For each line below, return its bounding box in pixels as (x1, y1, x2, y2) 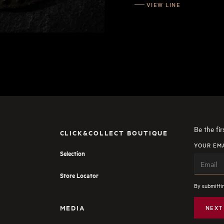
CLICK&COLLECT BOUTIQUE (59, 128, 168, 138)
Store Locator (59, 170, 98, 180)
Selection (59, 148, 85, 158)
